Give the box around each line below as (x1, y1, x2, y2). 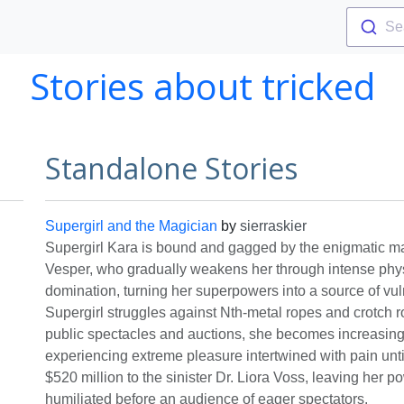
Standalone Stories (45, 149, 298, 188)
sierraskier (240, 218, 307, 234)
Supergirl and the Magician (45, 218, 217, 234)
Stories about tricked (29, 61, 375, 111)
